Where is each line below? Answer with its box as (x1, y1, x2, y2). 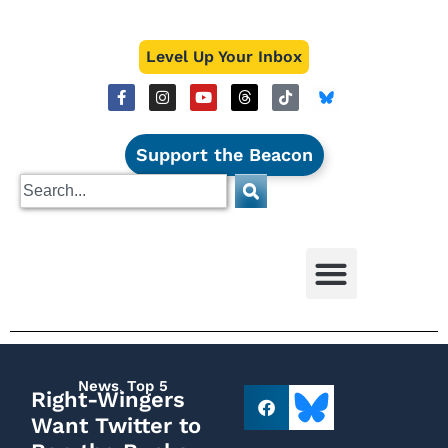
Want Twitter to (31, 413, 201, 438)
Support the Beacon (135, 144, 313, 165)
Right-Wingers (31, 387, 185, 412)
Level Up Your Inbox (146, 47, 302, 66)
